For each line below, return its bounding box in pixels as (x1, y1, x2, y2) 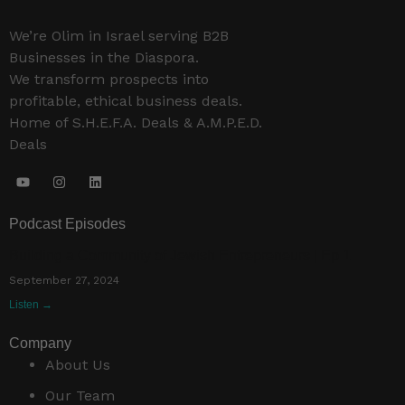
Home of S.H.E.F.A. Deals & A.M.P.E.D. (9, 113, 262, 131)
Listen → (9, 298, 52, 312)
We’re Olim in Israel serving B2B (9, 26, 229, 44)
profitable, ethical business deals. (9, 91, 242, 109)
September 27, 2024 (9, 274, 119, 287)
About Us (45, 356, 110, 374)
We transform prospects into (9, 70, 209, 88)
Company (9, 335, 71, 352)
